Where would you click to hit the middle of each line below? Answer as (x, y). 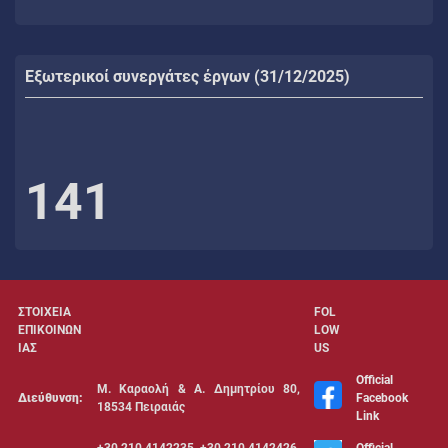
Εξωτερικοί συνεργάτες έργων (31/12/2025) (187, 76)
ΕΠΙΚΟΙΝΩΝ (49, 329)
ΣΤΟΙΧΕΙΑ (44, 311)
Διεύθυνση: (50, 397)
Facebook (382, 397)
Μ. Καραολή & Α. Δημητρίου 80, (198, 388)
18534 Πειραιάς (141, 406)
